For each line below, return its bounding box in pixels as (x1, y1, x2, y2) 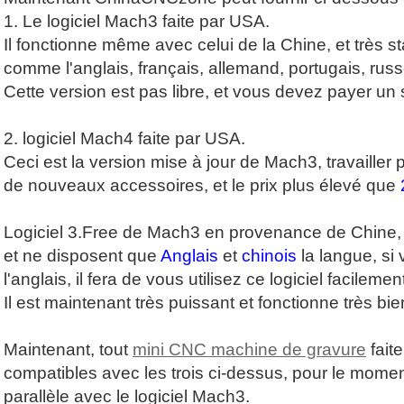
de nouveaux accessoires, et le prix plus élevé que (4, 176, 400, 196)
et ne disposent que (4, 246, 161, 266)
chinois (242, 246, 297, 266)
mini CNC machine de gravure (133, 340, 366, 360)
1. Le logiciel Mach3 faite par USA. (4, 12, 270, 32)
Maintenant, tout (4, 340, 133, 360)
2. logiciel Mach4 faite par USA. (4, 129, 245, 149)
